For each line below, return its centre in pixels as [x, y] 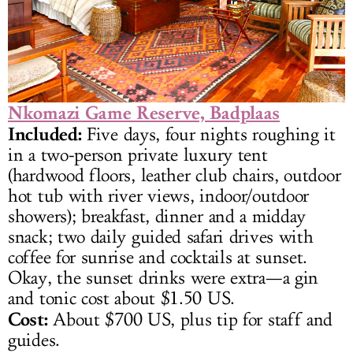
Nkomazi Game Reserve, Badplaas [144, 113]
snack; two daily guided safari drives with [161, 238]
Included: [45, 134]
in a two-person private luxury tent [138, 156]
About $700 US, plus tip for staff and [190, 320]
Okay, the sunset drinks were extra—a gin [163, 279]
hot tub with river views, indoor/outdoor [159, 197]
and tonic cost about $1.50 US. [121, 299]
